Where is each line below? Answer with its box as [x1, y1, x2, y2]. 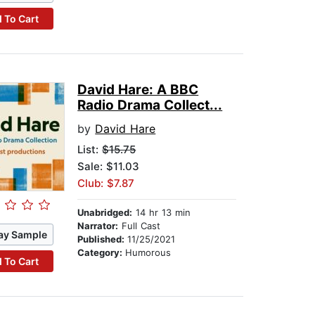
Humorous [125, 247, 172, 259]
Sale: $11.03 [77, 160, 140, 174]
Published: [77, 233, 128, 245]
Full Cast [118, 220, 161, 232]
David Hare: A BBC [77, 82, 199, 98]
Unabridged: [77, 207, 133, 219]
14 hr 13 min [132, 207, 191, 219]
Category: [77, 247, 126, 259]
